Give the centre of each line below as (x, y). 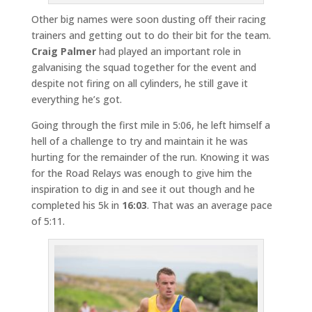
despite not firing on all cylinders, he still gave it (139, 83)
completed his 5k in (76, 205)
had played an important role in (168, 51)
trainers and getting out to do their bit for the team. (151, 35)
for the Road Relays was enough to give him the (141, 173)
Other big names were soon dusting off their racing (148, 19)
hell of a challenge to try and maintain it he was (139, 141)
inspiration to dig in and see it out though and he (143, 189)
